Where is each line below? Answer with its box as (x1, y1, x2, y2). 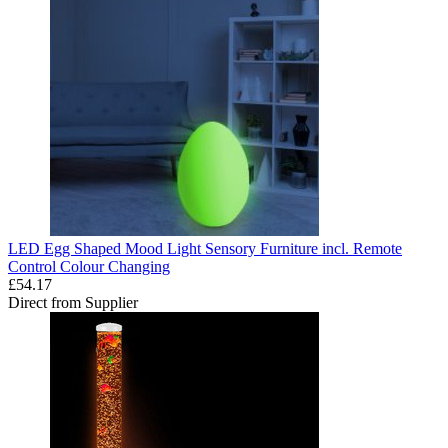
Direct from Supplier (8, 293, 138, 311)
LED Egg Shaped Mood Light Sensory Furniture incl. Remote (8, 239, 402, 257)
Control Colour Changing (8, 257, 170, 275)
